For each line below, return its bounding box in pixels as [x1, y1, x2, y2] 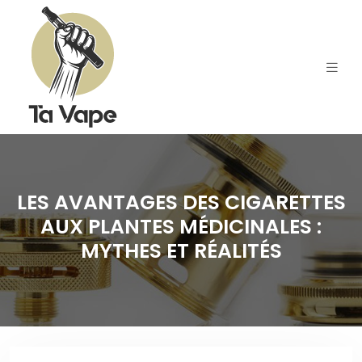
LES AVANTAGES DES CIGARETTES [16, 188, 346, 217]
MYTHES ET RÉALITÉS [80, 237, 282, 265]
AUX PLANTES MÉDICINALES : [40, 213, 322, 241]
